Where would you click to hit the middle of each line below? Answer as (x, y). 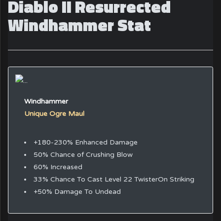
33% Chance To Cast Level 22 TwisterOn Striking (114, 179)
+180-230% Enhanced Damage (85, 142)
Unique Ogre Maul (54, 114)
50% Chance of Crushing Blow (83, 154)
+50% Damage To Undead (77, 191)
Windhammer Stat (80, 25)
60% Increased (58, 167)
